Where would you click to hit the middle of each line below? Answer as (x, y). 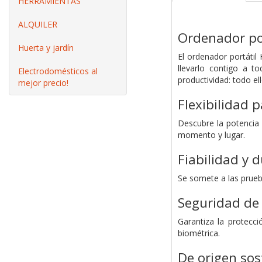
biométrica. (199, 233)
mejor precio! (43, 83)
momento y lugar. (211, 135)
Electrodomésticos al (58, 71)
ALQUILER (38, 24)
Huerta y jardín (46, 48)
